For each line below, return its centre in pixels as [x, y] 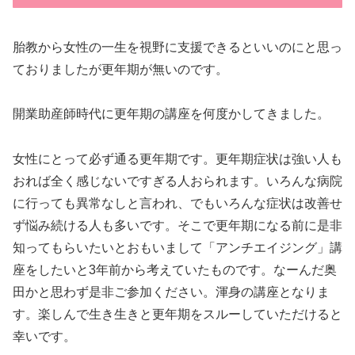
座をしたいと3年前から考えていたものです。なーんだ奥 [175, 270]
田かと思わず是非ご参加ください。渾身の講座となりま [171, 292]
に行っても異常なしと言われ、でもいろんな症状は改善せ [177, 204]
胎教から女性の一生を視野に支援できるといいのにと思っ [177, 47]
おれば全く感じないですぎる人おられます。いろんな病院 [177, 181]
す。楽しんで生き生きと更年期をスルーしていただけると [177, 315]
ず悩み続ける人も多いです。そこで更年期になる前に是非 [177, 226]
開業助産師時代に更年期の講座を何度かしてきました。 [171, 114]
